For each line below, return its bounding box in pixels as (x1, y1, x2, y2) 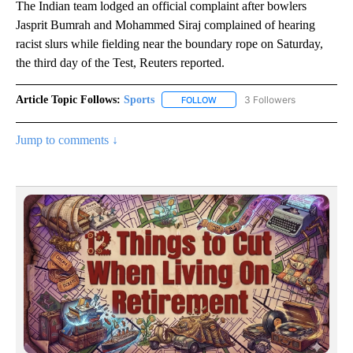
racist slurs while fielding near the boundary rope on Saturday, (16, 36, 323, 50)
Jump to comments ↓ (16, 132, 118, 147)
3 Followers (244, 93, 295, 106)
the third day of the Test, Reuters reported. (16, 55, 225, 69)
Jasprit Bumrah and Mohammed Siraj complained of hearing (16, 17, 315, 32)
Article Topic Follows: (16, 93, 121, 106)
